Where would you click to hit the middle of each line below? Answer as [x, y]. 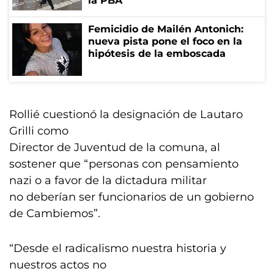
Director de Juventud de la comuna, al [115, 147]
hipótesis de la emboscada [157, 54]
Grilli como [39, 131]
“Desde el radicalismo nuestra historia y [118, 248]
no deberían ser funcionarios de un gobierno [131, 197]
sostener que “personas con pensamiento [124, 164]
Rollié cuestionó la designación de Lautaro [126, 114]
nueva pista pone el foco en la [165, 41]
